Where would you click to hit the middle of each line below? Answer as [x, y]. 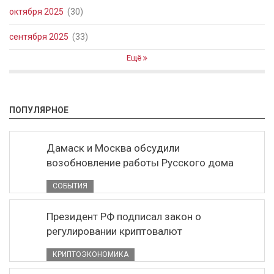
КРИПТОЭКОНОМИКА [91, 254]
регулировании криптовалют [114, 231]
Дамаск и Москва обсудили [113, 148]
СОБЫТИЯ [70, 186]
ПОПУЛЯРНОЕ [39, 110]
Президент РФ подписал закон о [124, 217]
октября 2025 [36, 12]
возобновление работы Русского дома [140, 163]
